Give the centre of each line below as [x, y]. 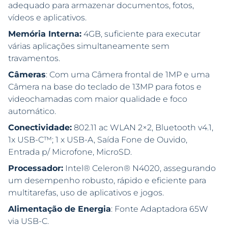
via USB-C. [28, 221]
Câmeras [27, 75]
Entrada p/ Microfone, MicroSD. [70, 152]
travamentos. [34, 59]
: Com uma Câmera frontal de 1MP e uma [128, 75]
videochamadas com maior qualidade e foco [98, 99]
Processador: [36, 168]
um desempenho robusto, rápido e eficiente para [107, 181]
